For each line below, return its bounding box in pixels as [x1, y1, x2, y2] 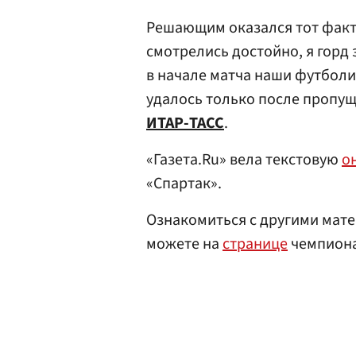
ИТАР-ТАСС [146, 112, 224, 134]
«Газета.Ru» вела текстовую [146, 149, 342, 171]
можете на [146, 233, 222, 255]
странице [222, 233, 288, 255]
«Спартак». [146, 172, 222, 195]
